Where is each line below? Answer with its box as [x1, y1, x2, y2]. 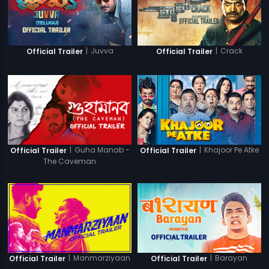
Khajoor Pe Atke [204, 145, 259, 156]
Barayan [215, 253, 248, 264]
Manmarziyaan [73, 253, 131, 264]
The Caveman [43, 156, 97, 166]
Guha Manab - [74, 145, 130, 156]
